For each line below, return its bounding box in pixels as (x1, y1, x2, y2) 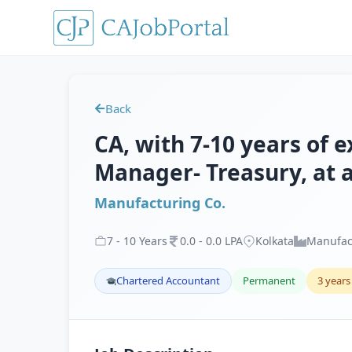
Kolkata (255, 233, 294, 248)
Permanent (243, 273, 295, 288)
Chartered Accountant (116, 273, 220, 288)
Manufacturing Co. (94, 193, 225, 212)
